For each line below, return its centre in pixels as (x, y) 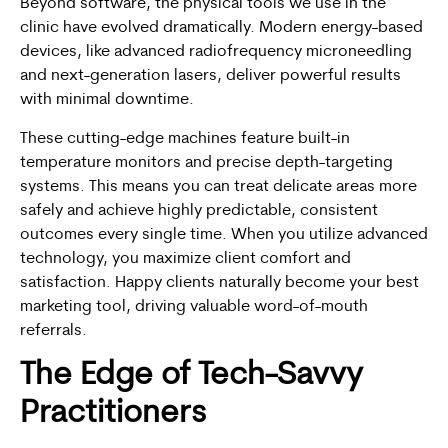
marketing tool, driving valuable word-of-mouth (194, 306)
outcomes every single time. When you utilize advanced (224, 234)
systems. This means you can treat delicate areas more (218, 186)
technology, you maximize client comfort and (185, 258)
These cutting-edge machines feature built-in (185, 138)
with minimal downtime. (107, 100)
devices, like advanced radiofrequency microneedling (216, 52)
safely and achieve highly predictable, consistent (199, 210)
